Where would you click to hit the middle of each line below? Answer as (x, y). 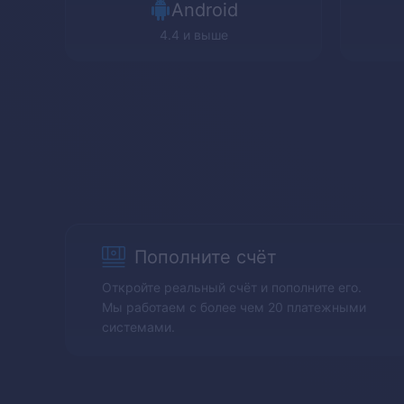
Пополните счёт (206, 257)
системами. (138, 326)
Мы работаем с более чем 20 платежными (234, 307)
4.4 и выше (193, 35)
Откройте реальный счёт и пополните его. (232, 287)
